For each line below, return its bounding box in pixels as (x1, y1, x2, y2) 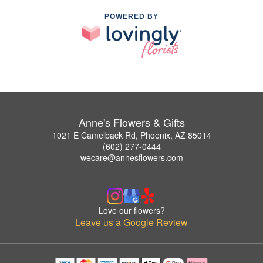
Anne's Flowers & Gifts (78, 114, 185, 130)
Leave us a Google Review (75, 215, 188, 229)
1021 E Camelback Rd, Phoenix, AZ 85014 (52, 129, 211, 141)
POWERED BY (104, 12, 159, 21)
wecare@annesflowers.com (80, 151, 183, 163)
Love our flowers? (98, 204, 165, 216)
